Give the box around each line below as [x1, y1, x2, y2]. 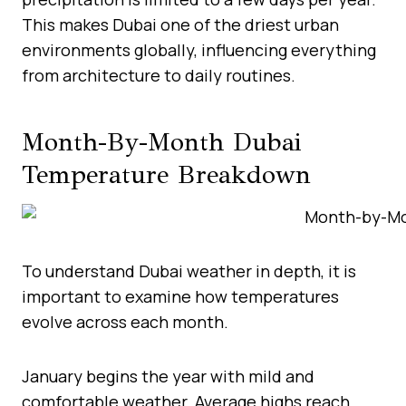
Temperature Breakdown [22, 158, 311, 190]
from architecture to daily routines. [22, 63, 295, 86]
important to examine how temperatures [22, 285, 339, 307]
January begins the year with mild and [22, 364, 314, 387]
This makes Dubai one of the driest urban [22, 13, 339, 35]
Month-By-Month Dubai [22, 125, 301, 158]
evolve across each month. [22, 310, 228, 333]
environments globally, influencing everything [22, 38, 376, 61]
